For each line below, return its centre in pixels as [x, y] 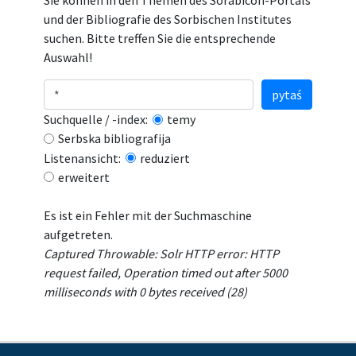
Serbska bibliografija [114, 138]
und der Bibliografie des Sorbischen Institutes [168, 19]
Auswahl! [69, 57]
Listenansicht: [85, 158]
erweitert [84, 177]
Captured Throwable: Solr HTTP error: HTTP [161, 253]
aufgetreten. [78, 234]
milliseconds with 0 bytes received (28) [145, 292]
